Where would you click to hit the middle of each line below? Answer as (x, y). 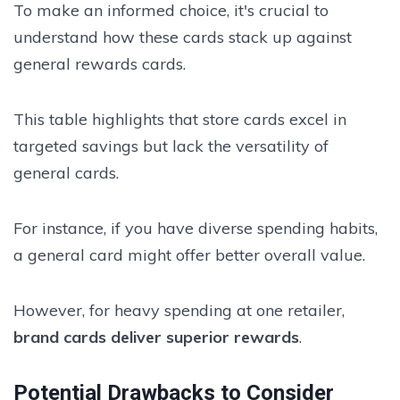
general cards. (66, 172)
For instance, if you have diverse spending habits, (196, 228)
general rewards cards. (100, 63)
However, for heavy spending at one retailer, (179, 310)
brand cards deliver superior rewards (156, 337)
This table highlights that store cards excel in (180, 119)
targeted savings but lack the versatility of (171, 146)
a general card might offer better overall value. (189, 254)
